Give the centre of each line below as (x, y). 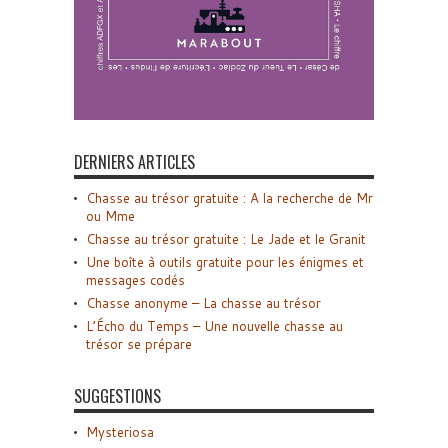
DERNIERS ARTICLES (134, 162)
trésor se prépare (139, 344)
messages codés (135, 280)
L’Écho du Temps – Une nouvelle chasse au (214, 326)
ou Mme (110, 216)
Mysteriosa (120, 432)
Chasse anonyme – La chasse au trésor (203, 303)
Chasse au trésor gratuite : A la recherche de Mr (229, 198)
